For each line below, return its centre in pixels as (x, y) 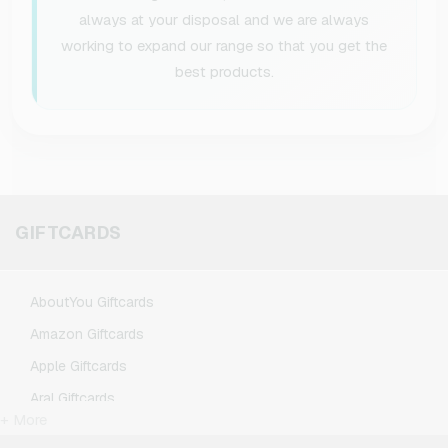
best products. (224, 71)
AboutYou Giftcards (92, 301)
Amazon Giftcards (87, 333)
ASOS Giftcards (79, 429)
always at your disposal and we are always (224, 19)
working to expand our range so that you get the (224, 45)
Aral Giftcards (72, 397)
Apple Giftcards (78, 365)
